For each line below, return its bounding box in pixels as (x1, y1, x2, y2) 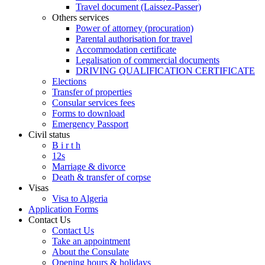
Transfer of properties (52, 86, 132, 97)
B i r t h (52, 140, 80, 150)
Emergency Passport (52, 118, 128, 129)
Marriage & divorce (52, 161, 125, 172)
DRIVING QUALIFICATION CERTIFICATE (76, 65, 255, 76)
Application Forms (28, 203, 98, 214)
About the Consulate (52, 246, 129, 257)
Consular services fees (52, 97, 135, 108)
